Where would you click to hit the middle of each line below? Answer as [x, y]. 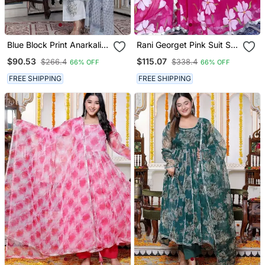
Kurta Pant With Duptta [52, 55]
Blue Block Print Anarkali [54, 45]
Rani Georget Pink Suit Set [188, 45]
